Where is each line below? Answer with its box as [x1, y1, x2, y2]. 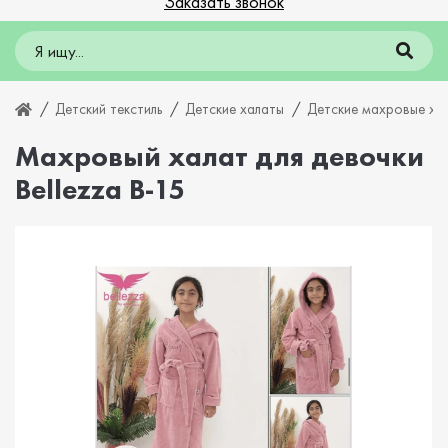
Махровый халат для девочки [15, 138, 424, 174]
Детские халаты [185, 98, 284, 119]
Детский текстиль [55, 98, 162, 119]
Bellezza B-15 [15, 171, 185, 207]
